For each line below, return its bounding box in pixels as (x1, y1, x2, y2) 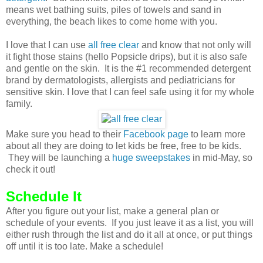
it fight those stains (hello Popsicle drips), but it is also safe (6, 52, 247, 62)
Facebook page (123, 129, 188, 140)
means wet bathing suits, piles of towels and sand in (6, 5, 221, 15)
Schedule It (6, 188, 82, 205)
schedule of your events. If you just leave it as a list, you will (6, 218, 254, 228)
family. (6, 99, 32, 109)
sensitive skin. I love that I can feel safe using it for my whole (6, 87, 254, 97)
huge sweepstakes (112, 153, 190, 163)
